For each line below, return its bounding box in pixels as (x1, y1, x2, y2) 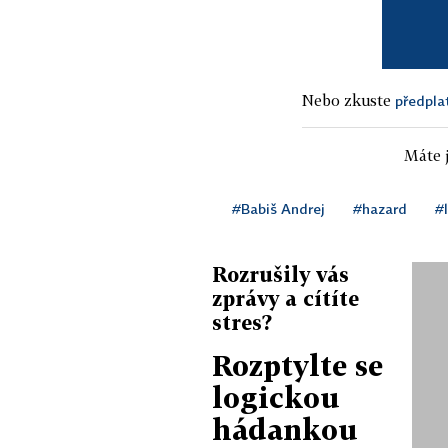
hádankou (212, 412, 358, 446)
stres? (212, 309, 272, 334)
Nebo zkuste (302, 90, 395, 109)
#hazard (353, 199, 407, 217)
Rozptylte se (212, 348, 383, 382)
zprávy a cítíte (212, 285, 359, 310)
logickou (212, 380, 340, 414)
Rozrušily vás (212, 261, 349, 286)
